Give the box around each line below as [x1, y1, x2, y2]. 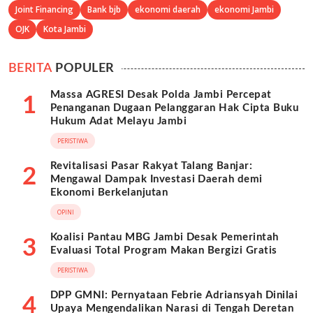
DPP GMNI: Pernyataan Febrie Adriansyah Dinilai [50, 290, 298, 301]
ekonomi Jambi [214, 3, 274, 16]
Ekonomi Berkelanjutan [50, 187, 168, 198]
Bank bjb [87, 3, 121, 16]
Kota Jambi [43, 23, 86, 36]
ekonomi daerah [135, 3, 201, 16]
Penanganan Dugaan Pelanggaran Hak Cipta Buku [50, 103, 299, 114]
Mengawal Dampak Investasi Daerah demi [50, 174, 263, 185]
